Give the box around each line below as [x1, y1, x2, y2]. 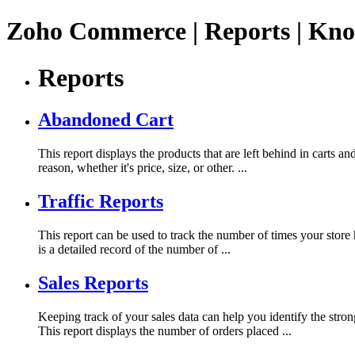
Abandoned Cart [38, 109, 174, 131]
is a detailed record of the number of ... [38, 242, 231, 257]
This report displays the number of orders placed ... [38, 323, 292, 338]
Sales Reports [38, 272, 148, 293]
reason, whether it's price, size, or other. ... [38, 161, 247, 175]
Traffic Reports [38, 191, 163, 212]
